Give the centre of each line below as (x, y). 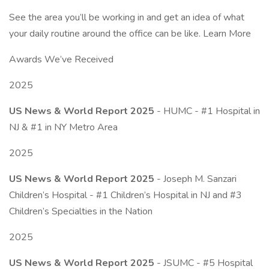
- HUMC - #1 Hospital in (208, 111)
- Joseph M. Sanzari (195, 179)
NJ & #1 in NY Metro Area (63, 127)
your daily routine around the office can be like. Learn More (130, 34)
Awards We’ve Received (61, 59)
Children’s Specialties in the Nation (81, 211)
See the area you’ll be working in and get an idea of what (127, 17)
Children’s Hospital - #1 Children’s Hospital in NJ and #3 (125, 195)
